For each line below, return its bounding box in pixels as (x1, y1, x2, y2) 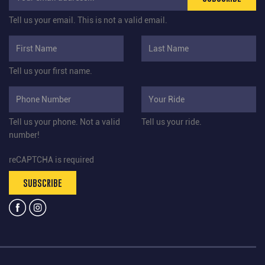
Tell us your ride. (141, 117, 202, 127)
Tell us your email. (9, 15, 76, 25)
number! (9, 130, 40, 140)
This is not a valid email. (77, 15, 167, 25)
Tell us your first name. (9, 66, 92, 76)
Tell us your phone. (9, 117, 78, 127)
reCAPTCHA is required (9, 155, 94, 165)
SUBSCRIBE (23, 177, 62, 189)
